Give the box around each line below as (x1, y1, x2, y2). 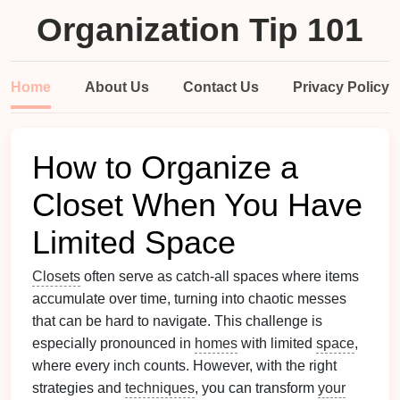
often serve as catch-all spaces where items (80, 269, 359, 284)
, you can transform (195, 380, 318, 396)
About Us (85, 79, 149, 95)
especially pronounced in (32, 336, 195, 351)
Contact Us (183, 79, 259, 95)
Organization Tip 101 (37, 12, 363, 48)
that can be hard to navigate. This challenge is (32, 313, 322, 329)
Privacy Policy (293, 79, 389, 95)
